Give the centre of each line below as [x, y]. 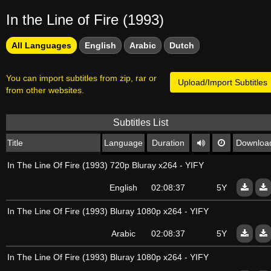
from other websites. [45, 90]
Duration [168, 143]
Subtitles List [141, 122]
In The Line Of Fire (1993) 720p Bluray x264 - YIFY [106, 165]
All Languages [41, 45]
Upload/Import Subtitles [223, 82]
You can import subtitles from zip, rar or [81, 78]
